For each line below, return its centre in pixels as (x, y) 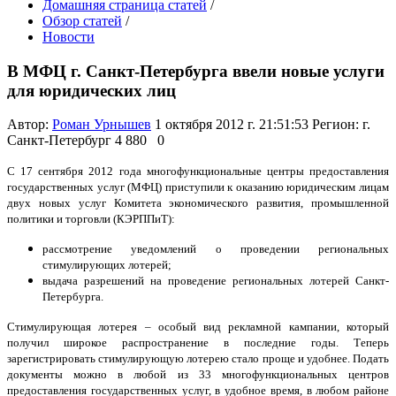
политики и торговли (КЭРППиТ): (91, 219)
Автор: (30, 125)
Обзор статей (82, 21)
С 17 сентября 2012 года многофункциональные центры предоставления (198, 171)
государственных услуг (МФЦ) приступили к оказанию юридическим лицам (198, 187)
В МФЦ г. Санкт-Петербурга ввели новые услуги (196, 71)
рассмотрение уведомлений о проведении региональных (216, 249)
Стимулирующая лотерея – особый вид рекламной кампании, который (198, 327)
